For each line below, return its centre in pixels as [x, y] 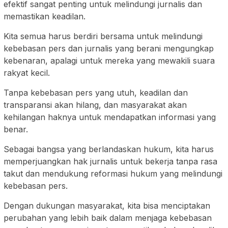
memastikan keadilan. [45, 17]
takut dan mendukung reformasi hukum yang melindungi [113, 174]
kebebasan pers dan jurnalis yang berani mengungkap [109, 49]
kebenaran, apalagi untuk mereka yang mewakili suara [109, 61]
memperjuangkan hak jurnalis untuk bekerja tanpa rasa [110, 162]
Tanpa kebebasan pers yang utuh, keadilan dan [96, 93]
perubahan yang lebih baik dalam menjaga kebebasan [108, 218]
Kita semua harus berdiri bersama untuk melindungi [103, 36]
